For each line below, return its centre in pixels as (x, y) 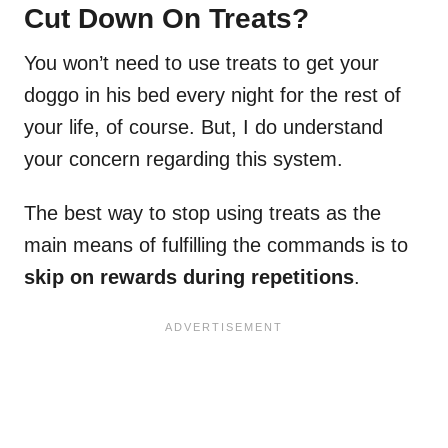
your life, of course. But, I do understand (203, 127)
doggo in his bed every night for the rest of (212, 95)
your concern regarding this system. (183, 159)
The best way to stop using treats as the (202, 213)
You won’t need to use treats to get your (201, 63)
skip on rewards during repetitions (189, 277)
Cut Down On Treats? (166, 19)
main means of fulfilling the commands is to (216, 245)
